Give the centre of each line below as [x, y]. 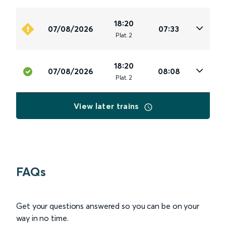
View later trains [107, 106]
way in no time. [42, 218]
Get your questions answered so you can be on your [108, 206]
